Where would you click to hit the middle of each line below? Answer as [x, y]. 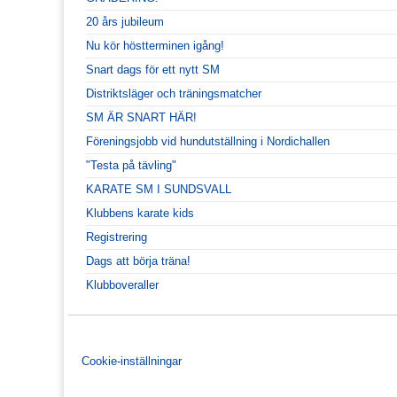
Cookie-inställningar [132, 361]
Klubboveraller [122, 284]
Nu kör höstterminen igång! [155, 45]
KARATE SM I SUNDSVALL [159, 189]
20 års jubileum [125, 21]
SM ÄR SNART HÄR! [141, 117]
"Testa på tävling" [131, 165]
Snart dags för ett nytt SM [153, 69]
